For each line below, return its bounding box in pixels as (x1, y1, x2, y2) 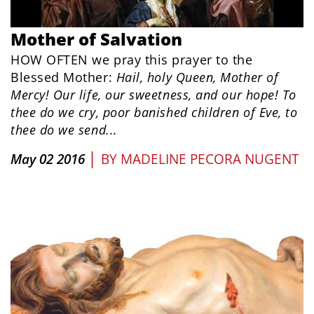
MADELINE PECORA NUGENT (121, 149, 299, 168)
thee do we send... (11, 121, 118, 138)
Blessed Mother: (11, 68, 116, 86)
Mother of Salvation (11, 27, 182, 50)
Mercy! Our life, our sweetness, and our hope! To (11, 86, 296, 103)
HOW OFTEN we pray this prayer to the (11, 50, 253, 68)
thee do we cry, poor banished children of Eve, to (11, 103, 298, 121)
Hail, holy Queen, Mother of (116, 68, 279, 86)
